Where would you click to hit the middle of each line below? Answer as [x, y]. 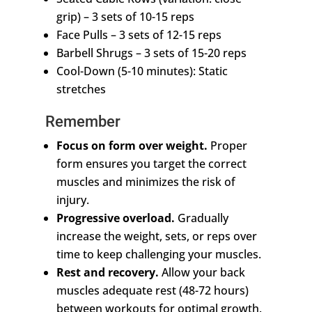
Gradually [201, 218]
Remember [83, 122]
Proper [227, 146]
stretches [81, 89]
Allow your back [202, 273]
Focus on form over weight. [132, 146]
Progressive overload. [115, 218]
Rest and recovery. [107, 273]
